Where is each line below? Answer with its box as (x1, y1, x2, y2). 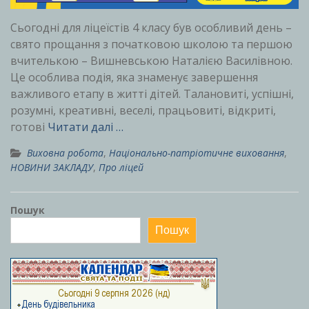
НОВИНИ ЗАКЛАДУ (10, 161, 93, 175)
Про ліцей (99, 161, 143, 175)
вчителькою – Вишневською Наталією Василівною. (10, 53, 292, 69)
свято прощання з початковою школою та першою (10, 37, 292, 52)
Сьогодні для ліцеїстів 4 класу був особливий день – (10, 20, 292, 36)
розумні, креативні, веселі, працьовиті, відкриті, (10, 103, 276, 119)
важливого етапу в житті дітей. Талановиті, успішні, (10, 86, 294, 102)
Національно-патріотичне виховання (109, 146, 284, 160)
